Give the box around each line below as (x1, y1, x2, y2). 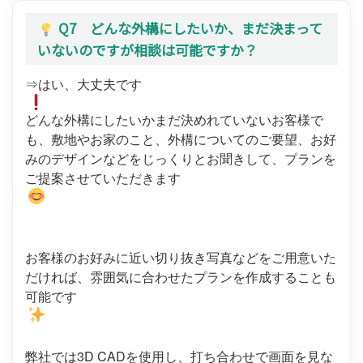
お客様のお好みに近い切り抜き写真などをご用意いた (25, 248, 336, 267)
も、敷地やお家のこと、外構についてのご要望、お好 (25, 130, 336, 149)
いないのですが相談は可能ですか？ (37, 40, 258, 61)
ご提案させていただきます (25, 169, 181, 188)
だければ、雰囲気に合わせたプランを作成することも (25, 267, 336, 287)
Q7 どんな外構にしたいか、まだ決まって (58, 17, 322, 38)
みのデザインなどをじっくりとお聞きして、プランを (25, 149, 336, 169)
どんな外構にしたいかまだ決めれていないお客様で (25, 110, 323, 130)
